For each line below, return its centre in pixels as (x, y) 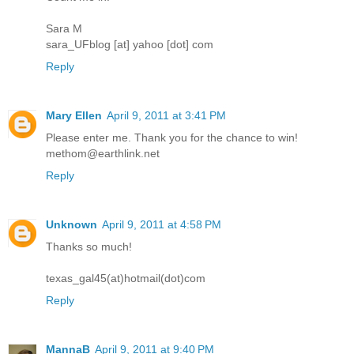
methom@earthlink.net (103, 154)
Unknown (72, 225)
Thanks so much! (89, 247)
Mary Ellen (74, 116)
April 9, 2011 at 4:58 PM (162, 225)
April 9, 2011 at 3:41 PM (166, 116)
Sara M (64, 29)
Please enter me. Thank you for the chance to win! (172, 138)
